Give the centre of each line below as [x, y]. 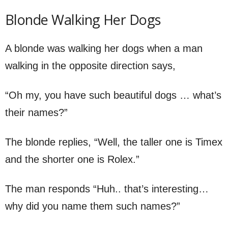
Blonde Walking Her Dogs [83, 19]
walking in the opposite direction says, [90, 65]
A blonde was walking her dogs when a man [104, 48]
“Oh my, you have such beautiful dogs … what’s [113, 95]
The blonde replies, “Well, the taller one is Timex [114, 142]
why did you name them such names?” [93, 206]
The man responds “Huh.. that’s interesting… [107, 189]
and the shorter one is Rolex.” [72, 159]
